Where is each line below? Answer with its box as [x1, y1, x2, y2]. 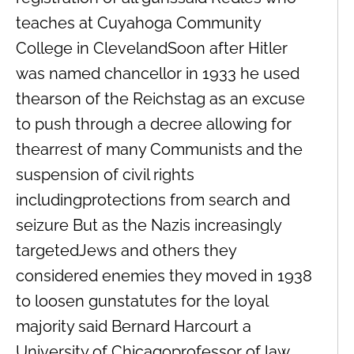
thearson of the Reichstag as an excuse [16, 88, 305, 108]
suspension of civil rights [16, 164, 194, 184]
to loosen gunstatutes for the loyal [16, 291, 268, 311]
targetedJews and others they [16, 240, 236, 260]
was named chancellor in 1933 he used [16, 63, 299, 83]
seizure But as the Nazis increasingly [16, 215, 281, 235]
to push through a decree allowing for [16, 114, 292, 134]
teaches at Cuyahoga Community [16, 13, 261, 32]
